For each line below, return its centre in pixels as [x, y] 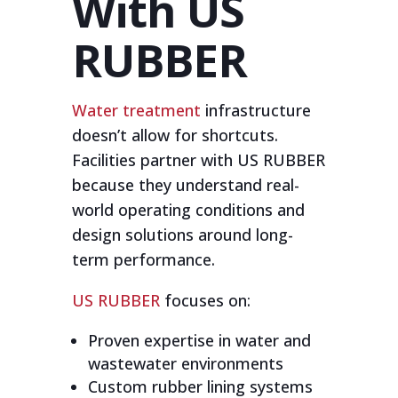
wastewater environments [185, 363]
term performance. [143, 259]
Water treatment [136, 110]
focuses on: [205, 300]
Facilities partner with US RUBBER [198, 159]
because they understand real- [185, 184]
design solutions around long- [182, 234]
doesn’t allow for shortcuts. [175, 135]
